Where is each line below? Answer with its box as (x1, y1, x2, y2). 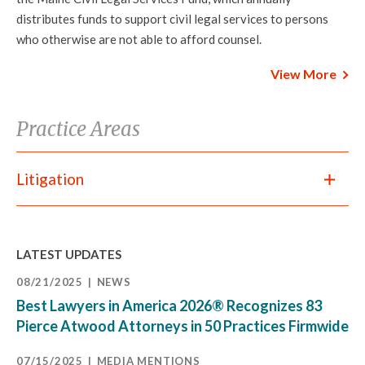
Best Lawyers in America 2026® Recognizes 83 (16, 297, 322, 314)
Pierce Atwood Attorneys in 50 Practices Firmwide (16, 317, 349, 335)
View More (270, 66, 336, 81)
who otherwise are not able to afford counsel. (16, 32, 264, 46)
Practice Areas (16, 117, 140, 142)
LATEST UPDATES (16, 247, 121, 262)
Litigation (16, 169, 84, 188)
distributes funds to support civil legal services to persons (16, 11, 328, 26)
